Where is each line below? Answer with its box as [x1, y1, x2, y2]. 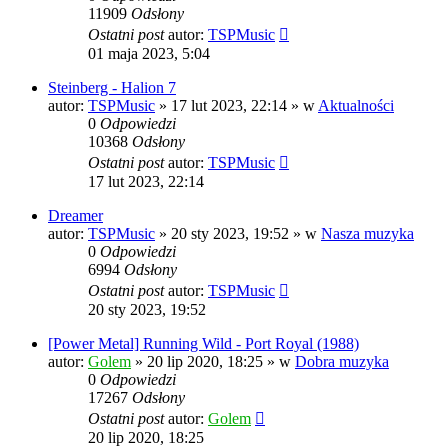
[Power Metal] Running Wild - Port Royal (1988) [48, 335, 359, 353]
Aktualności [318, 97, 394, 115]
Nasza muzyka [321, 225, 414, 243]
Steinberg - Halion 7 [48, 79, 176, 97]
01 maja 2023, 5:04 [88, 45, 210, 63]
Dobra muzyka [295, 353, 389, 371]
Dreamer [48, 207, 103, 225]
